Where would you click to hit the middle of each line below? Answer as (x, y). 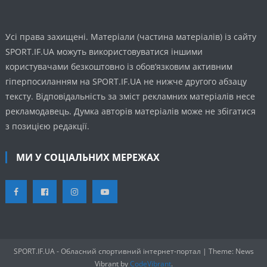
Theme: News (231, 252)
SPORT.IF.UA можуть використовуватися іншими (104, 52)
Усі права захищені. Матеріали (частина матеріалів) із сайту (131, 37)
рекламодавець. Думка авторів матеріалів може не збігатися (131, 111)
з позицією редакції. (48, 126)
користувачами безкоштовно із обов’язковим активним (119, 67)
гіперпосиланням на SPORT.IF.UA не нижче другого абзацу (126, 82)
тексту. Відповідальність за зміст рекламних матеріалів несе (131, 97)
